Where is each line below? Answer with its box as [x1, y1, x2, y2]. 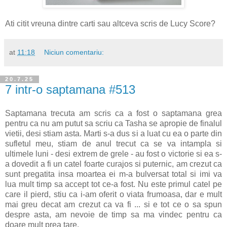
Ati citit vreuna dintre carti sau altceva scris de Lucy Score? [5, 19, 215, 28]
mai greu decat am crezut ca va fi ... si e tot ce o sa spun [5, 200, 222, 209]
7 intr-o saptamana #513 [5, 82, 135, 96]
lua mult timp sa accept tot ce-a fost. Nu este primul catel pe [5, 180, 222, 189]
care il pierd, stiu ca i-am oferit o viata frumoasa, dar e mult [5, 190, 222, 199]
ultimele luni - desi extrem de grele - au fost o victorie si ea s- [5, 149, 222, 159]
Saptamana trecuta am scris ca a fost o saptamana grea [5, 109, 222, 118]
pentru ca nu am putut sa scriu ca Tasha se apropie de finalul [5, 119, 222, 128]
